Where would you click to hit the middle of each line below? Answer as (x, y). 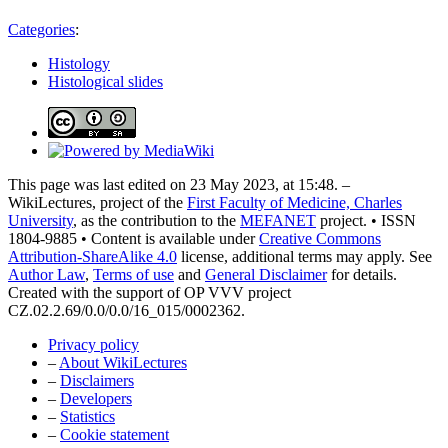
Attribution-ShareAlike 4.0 (92, 256)
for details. (362, 274)
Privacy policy (93, 344)
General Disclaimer (266, 274)
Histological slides (105, 81)
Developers (96, 398)
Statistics (87, 416)
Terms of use (133, 274)
